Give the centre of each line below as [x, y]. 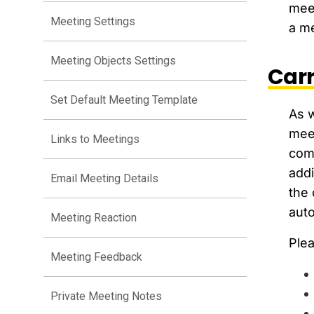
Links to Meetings [95, 139]
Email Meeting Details [104, 179]
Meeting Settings [93, 22]
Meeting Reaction [94, 218]
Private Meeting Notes [106, 296]
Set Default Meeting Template [124, 100]
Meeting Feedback [96, 257]
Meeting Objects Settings [113, 61]
